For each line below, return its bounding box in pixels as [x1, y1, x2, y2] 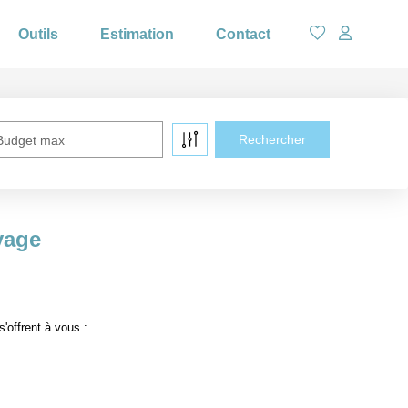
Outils [18, 26, 58, 42]
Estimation [100, 26, 174, 42]
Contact [216, 26, 270, 42]
